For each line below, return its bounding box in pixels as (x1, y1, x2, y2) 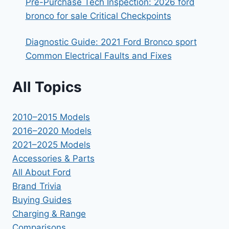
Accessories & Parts (12, 153, 95, 164)
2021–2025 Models (12, 140, 90, 150)
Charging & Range (12, 209, 86, 219)
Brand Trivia (12, 181, 61, 192)
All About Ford (12, 167, 71, 178)
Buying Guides (12, 195, 72, 205)
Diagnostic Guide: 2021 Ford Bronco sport (25, 37, 197, 48)
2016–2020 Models (12, 126, 91, 136)
